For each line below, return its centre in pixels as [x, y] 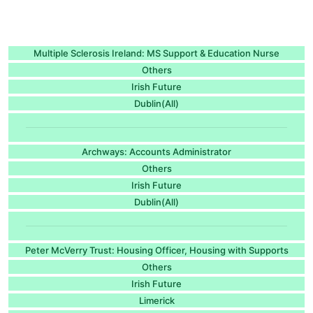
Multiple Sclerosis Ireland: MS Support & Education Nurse [156, 53]
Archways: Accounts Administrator [156, 151]
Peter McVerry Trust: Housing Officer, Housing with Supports [156, 250]
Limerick [156, 300]
